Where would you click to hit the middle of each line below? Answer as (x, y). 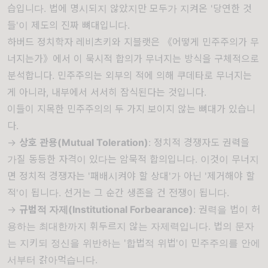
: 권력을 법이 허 (227, 209)
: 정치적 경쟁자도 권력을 (199, 142)
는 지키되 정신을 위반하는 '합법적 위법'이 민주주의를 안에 (134, 243)
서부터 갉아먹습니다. (52, 260)
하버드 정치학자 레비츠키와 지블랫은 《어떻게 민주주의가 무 (133, 42)
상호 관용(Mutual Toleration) (84, 142)
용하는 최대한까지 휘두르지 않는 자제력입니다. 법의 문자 (131, 226)
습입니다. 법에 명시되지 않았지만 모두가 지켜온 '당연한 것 (130, 8)
